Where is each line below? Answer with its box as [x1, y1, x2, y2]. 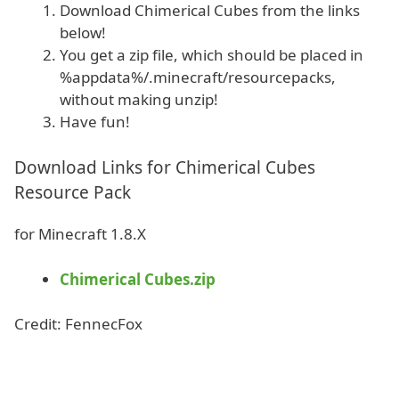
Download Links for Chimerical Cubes [14, 156, 315, 179]
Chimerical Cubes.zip [60, 268, 216, 289]
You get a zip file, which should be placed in [60, 44, 363, 65]
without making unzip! [60, 88, 218, 110]
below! [60, 21, 106, 43]
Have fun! [60, 110, 130, 132]
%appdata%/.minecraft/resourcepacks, [60, 66, 336, 87]
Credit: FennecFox [14, 313, 142, 334]
